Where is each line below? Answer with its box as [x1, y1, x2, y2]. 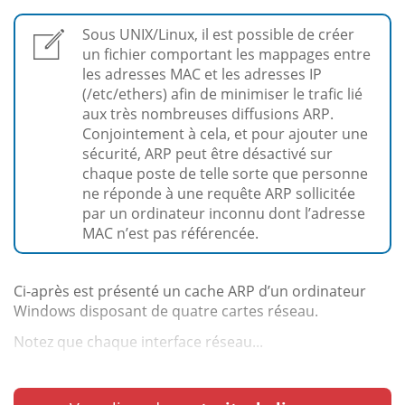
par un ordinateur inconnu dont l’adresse [82, 202, 365, 223]
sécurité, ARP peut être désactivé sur [82, 143, 333, 164]
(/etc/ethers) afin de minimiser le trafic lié [82, 83, 363, 104]
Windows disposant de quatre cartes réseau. [14, 300, 318, 321]
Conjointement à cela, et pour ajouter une [82, 123, 368, 144]
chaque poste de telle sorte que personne [82, 163, 368, 184]
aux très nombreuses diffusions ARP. [82, 103, 334, 124]
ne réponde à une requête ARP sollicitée [82, 183, 355, 203]
